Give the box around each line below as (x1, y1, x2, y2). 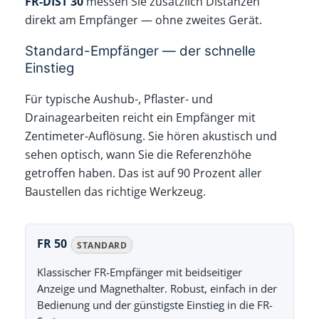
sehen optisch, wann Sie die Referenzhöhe (25, 147, 252, 163)
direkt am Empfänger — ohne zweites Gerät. (25, 11, 263, 28)
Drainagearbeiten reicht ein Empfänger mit (25, 110, 256, 126)
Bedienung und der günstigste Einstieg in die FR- (37, 298, 273, 313)
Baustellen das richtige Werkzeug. (25, 184, 206, 200)
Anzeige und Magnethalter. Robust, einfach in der (37, 281, 278, 296)
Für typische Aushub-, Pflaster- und (25, 91, 214, 108)
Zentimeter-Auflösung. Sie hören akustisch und (25, 128, 278, 145)
